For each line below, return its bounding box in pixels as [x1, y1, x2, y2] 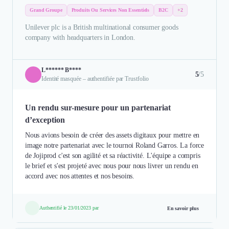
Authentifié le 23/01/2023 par [39, 204, 99, 211]
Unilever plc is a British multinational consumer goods [25, 23, 178, 31]
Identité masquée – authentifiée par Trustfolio [41, 75, 149, 82]
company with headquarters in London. [25, 33, 135, 41]
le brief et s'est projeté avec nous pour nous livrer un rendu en [25, 162, 198, 170]
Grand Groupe [30, 7, 62, 13]
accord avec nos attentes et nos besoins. [25, 172, 134, 180]
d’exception [25, 115, 65, 124]
